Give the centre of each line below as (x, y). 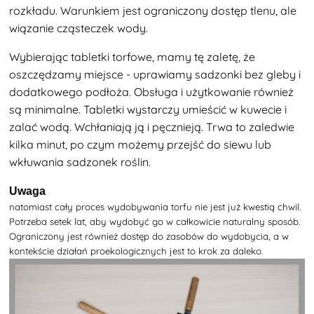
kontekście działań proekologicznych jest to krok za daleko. (136, 251)
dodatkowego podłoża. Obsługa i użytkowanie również (152, 91)
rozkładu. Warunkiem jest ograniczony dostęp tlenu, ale (153, 10)
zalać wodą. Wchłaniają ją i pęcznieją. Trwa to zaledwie (152, 127)
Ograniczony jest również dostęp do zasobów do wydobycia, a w (149, 236)
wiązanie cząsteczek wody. (79, 28)
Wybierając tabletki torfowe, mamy (102, 56)
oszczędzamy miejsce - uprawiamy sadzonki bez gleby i (155, 74)
